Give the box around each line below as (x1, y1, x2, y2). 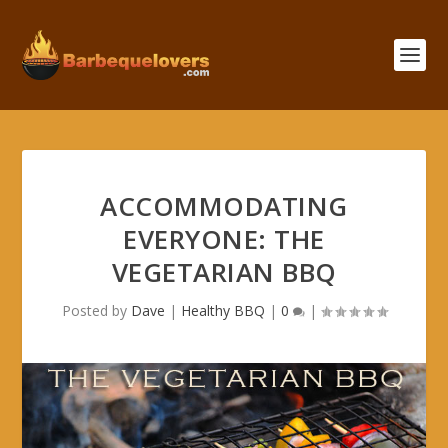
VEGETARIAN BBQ (111, 254, 337, 290)
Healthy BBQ (180, 301, 265, 320)
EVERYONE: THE (123, 221, 325, 257)
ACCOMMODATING (100, 188, 348, 224)
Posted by (61, 301, 131, 320)
